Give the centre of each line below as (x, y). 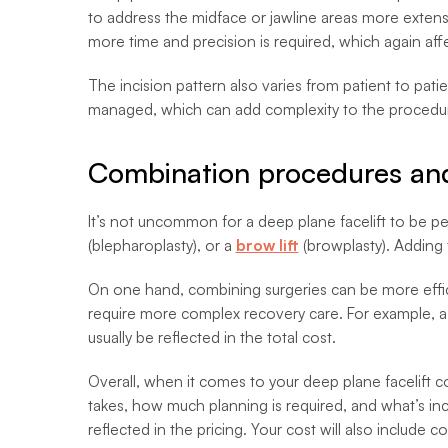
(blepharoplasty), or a (161, 245)
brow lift (267, 245)
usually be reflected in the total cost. (211, 337)
